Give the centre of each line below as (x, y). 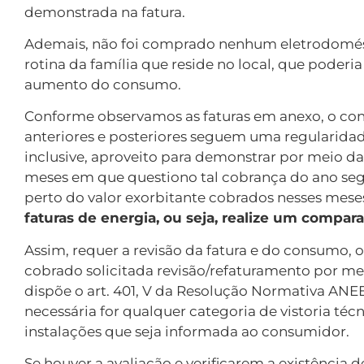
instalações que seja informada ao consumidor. (188, 331)
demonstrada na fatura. (106, 12)
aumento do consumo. (104, 84)
